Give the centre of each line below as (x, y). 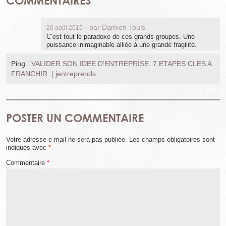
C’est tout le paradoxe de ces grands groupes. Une (120, 37)
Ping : (21, 64)
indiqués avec (27, 147)
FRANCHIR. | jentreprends (53, 74)
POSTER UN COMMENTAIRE (75, 118)
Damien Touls (123, 27)
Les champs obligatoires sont (172, 139)
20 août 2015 (64, 28)
